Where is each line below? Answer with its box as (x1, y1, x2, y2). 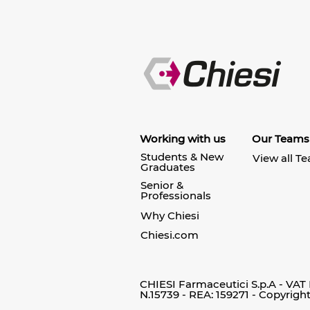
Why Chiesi (140, 208, 199, 222)
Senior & (140, 179, 183, 192)
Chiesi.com (140, 228, 199, 241)
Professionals (140, 189, 211, 202)
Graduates (140, 160, 195, 174)
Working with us (140, 131, 226, 145)
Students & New (140, 149, 224, 163)
